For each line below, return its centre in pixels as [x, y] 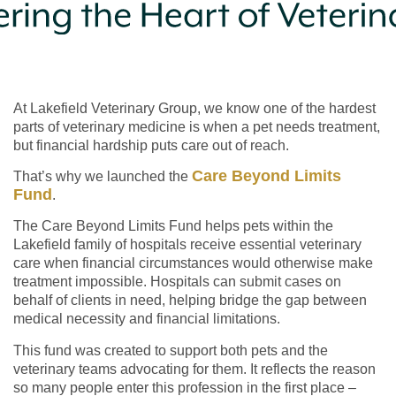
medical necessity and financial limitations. [146, 319]
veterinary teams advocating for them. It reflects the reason [194, 369]
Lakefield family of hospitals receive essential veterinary [187, 245]
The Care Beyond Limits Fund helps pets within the [173, 226]
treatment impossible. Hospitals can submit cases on [177, 282]
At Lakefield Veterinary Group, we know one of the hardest [194, 108]
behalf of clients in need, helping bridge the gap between [190, 301]
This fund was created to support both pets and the [170, 350]
